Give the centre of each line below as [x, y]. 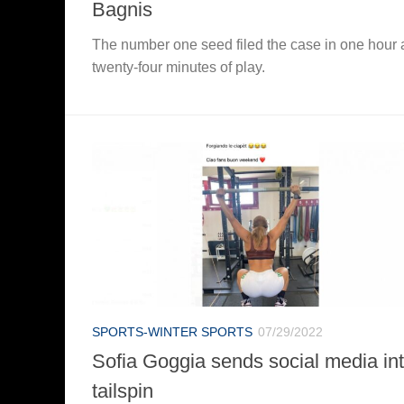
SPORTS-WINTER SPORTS [172, 331]
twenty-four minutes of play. [179, 67]
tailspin [123, 390]
